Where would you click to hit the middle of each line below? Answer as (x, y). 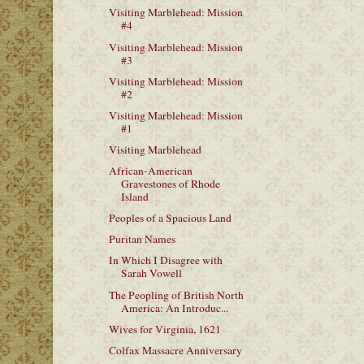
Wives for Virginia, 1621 (165, 329)
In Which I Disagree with (165, 260)
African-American (150, 171)
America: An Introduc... (174, 308)
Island (134, 197)
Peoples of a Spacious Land (170, 218)
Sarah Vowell (151, 273)
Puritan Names (142, 239)
